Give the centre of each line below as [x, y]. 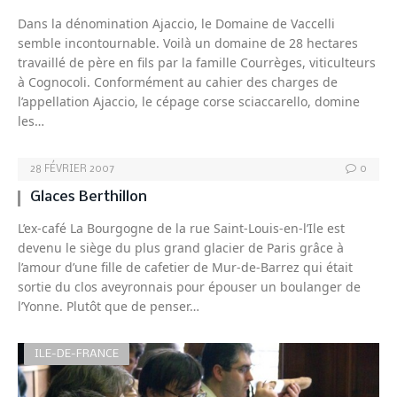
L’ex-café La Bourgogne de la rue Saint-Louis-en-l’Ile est [181, 229]
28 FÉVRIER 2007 [72, 170]
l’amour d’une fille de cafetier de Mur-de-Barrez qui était [185, 268]
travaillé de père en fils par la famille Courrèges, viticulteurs [197, 63]
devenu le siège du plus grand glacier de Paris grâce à [181, 248]
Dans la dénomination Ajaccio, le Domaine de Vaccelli [176, 24]
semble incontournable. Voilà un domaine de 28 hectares [188, 43]
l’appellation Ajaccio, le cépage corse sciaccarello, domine [189, 102]
